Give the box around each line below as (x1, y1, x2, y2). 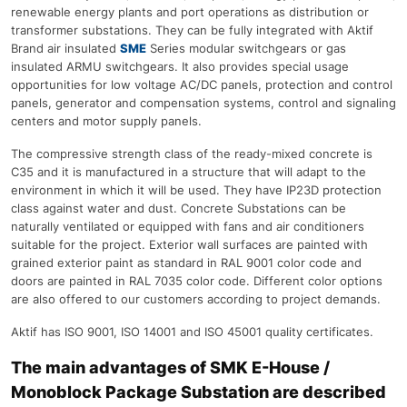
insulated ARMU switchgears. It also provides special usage (11, 59, 349, 74)
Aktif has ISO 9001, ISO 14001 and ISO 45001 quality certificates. (11, 324, 373, 340)
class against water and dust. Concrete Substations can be (11, 201, 346, 216)
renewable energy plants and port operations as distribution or (11, 5, 369, 20)
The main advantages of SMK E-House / (11, 358, 330, 378)
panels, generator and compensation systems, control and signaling (11, 95, 396, 111)
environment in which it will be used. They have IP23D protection (11, 183, 382, 198)
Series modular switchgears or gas (146, 41, 346, 56)
